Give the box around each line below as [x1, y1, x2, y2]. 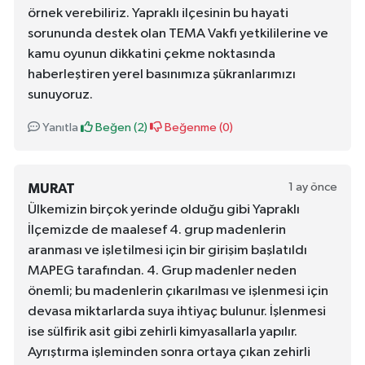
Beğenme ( [162, 121, 222, 134]
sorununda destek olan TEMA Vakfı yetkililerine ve [28, 27, 328, 42]
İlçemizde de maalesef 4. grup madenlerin [28, 223, 286, 238]
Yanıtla [40, 121, 78, 134]
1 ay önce [288, 181, 337, 194]
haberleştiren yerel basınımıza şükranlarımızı [28, 68, 296, 82]
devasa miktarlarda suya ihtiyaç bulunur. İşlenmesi [28, 305, 326, 319]
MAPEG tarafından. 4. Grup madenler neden [28, 264, 297, 279]
